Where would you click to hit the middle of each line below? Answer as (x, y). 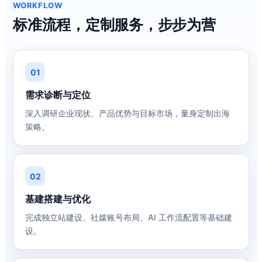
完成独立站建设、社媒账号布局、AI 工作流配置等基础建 (129, 217)
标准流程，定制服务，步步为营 (114, 25)
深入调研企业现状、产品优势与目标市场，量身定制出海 (127, 113)
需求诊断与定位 (58, 95)
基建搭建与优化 (58, 199)
